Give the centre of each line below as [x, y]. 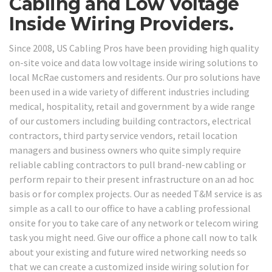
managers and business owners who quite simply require [125, 150]
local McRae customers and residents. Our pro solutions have [135, 77]
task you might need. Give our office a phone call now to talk [133, 237]
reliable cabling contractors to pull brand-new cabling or [127, 164]
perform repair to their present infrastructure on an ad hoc [131, 179]
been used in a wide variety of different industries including [129, 91]
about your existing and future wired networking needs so [128, 252]
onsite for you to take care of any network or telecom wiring [134, 223]
